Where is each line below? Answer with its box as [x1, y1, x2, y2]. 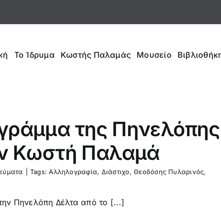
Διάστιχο [101, 168, 130, 176]
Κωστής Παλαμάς [60, 49, 131, 60]
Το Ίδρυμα [14, 49, 55, 60]
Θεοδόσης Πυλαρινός [134, 168, 204, 176]
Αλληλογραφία [49, 168, 98, 176]
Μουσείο [137, 49, 172, 60]
